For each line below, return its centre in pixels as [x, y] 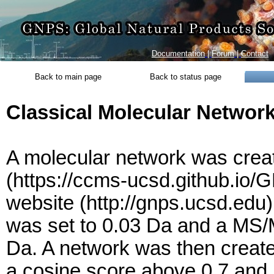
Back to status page [186, 77]
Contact [255, 54]
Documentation [178, 54]
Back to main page [68, 77]
